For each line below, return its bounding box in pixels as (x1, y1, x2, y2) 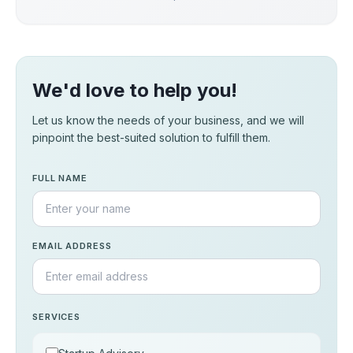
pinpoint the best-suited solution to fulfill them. (32, 130, 270, 144)
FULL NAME (32, 172, 87, 184)
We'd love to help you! (32, 78, 237, 102)
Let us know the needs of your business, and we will (32, 113, 304, 127)
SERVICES (32, 310, 81, 322)
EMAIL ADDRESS (32, 240, 112, 251)
